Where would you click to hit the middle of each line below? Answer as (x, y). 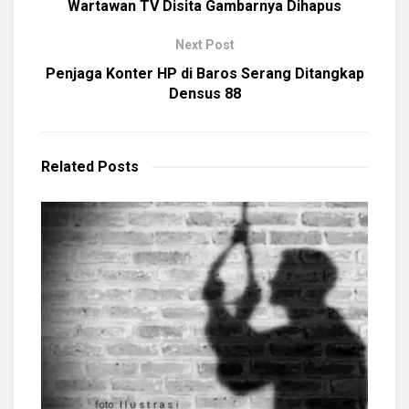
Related (68, 167)
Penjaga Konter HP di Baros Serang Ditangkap (204, 74)
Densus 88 (204, 94)
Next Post (204, 45)
